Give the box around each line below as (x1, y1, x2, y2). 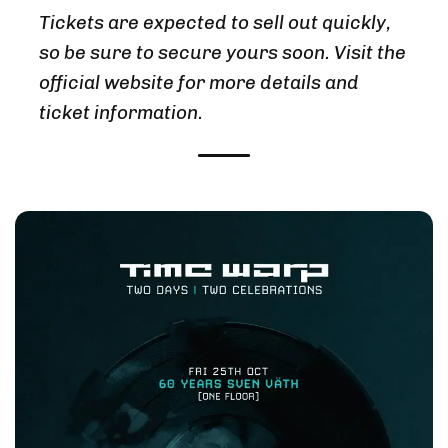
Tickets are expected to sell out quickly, (39, 10, 391, 34)
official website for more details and (39, 70, 359, 94)
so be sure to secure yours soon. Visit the (39, 40, 406, 64)
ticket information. (39, 100, 203, 124)
